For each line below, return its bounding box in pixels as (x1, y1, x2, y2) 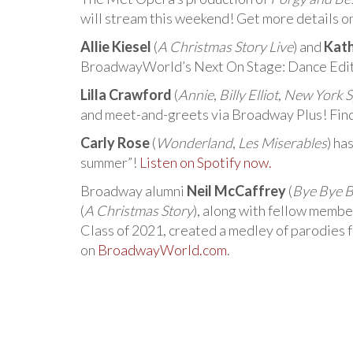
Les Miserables (238, 134, 327, 152)
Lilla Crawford (80, 86, 172, 104)
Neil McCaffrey (187, 182, 286, 200)
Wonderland (156, 134, 232, 152)
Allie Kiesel (80, 38, 151, 56)
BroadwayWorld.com (98, 241, 227, 259)
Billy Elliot (219, 86, 278, 104)
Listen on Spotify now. (139, 154, 272, 172)
